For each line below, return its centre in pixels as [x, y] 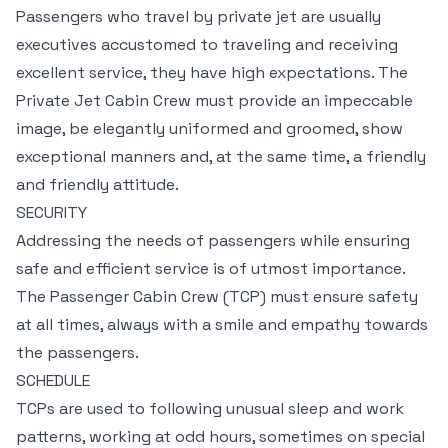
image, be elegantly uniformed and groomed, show [209, 128]
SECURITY [51, 212]
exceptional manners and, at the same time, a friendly [221, 156]
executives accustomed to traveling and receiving [207, 44]
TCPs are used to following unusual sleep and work [210, 408]
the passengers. [77, 352]
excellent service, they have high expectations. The [212, 72]
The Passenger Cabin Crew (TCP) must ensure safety [217, 296]
